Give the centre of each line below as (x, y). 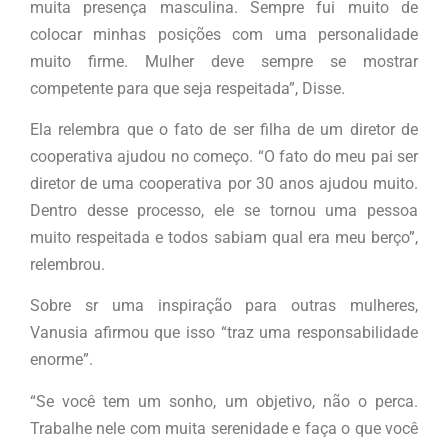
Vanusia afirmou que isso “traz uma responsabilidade (224, 333)
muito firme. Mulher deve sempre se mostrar (224, 61)
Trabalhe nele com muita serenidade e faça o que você (224, 428)
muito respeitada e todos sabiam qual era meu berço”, (224, 237)
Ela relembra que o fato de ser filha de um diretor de (224, 129)
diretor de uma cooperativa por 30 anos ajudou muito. (224, 183)
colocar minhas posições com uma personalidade (224, 34)
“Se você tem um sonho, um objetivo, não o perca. (224, 401)
